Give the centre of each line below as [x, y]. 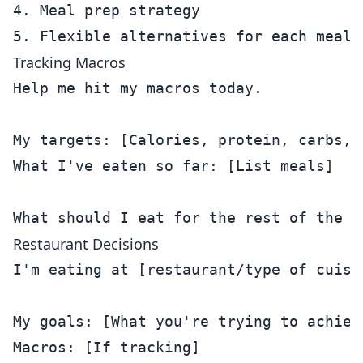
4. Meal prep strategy [107, 10]
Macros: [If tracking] [107, 347]
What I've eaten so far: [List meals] [173, 166]
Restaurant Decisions [86, 244]
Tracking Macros [69, 62]
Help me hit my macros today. [138, 88]
